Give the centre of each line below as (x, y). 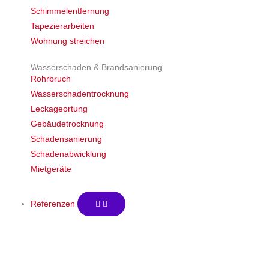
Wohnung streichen (68, 41)
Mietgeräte (51, 169)
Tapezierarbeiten (63, 26)
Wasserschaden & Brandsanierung (97, 68)
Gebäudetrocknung (68, 124)
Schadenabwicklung (69, 154)
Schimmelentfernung (70, 11)
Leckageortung (59, 109)
